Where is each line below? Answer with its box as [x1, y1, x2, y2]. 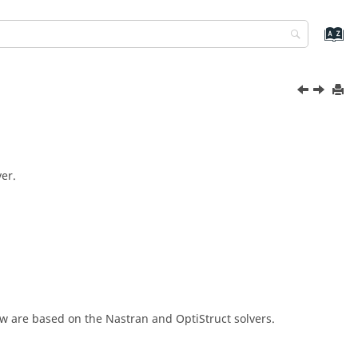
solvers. [231, 311, 275, 328]
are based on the [8, 311, 105, 328]
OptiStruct [176, 311, 231, 328]
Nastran [105, 311, 149, 328]
